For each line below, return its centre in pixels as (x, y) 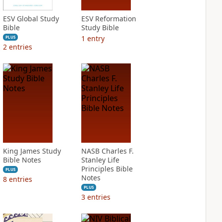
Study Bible (100, 28)
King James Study (32, 151)
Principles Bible (107, 169)
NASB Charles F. (107, 151)
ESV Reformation (109, 19)
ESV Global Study (31, 19)
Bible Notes (22, 160)
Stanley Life (100, 160)
